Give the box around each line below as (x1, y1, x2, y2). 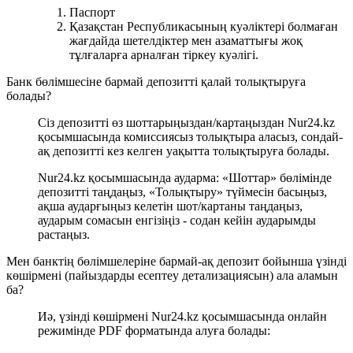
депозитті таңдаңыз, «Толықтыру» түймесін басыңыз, (38, 184, 327, 199)
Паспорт (69, 5, 115, 19)
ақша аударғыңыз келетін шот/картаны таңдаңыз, (38, 199, 303, 213)
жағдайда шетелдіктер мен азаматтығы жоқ (69, 33, 303, 47)
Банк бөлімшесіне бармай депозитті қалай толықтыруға (6, 74, 306, 88)
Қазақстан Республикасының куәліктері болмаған (69, 19, 338, 33)
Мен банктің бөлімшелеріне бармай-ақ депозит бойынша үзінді (6, 254, 347, 268)
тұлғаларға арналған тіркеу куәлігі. (69, 47, 258, 61)
